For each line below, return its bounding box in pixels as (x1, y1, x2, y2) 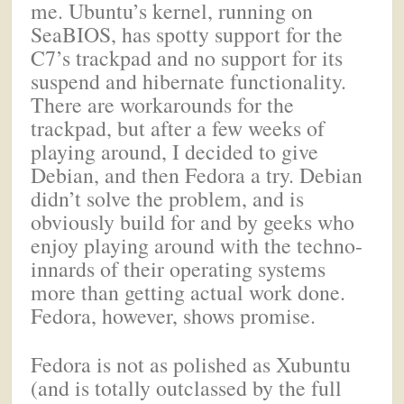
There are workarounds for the (31, 89, 295, 119)
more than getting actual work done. (31, 277, 346, 307)
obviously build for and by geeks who (31, 207, 355, 236)
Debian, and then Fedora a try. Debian (31, 160, 363, 189)
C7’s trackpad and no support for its (31, 42, 344, 72)
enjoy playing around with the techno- (31, 230, 363, 260)
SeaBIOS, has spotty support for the (31, 19, 344, 49)
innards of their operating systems (31, 253, 326, 283)
